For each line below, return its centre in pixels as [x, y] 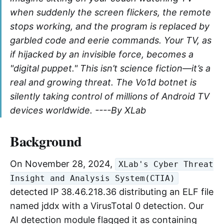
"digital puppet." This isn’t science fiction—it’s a [110, 68]
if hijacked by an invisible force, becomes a [102, 54]
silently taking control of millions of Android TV [110, 96]
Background [46, 141]
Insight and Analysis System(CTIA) [92, 178]
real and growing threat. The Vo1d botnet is [103, 82]
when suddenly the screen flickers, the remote [110, 12]
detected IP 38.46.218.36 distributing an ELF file [112, 191]
